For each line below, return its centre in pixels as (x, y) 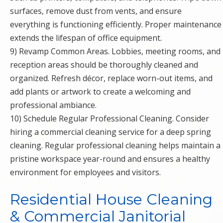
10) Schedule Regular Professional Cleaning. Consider (110, 118)
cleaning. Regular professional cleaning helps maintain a (115, 145)
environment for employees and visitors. (85, 172)
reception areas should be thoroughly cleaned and (104, 64)
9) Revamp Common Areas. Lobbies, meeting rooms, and (115, 51)
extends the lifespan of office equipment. (86, 38)
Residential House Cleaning (111, 199)
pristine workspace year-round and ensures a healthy (110, 159)
